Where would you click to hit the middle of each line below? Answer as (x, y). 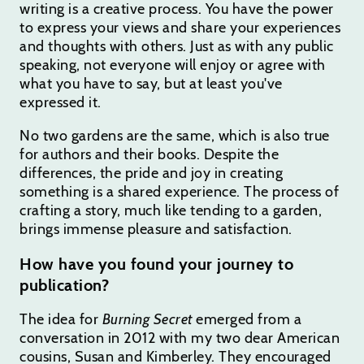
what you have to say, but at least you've (151, 83)
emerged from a (247, 319)
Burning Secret (147, 319)
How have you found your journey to (156, 264)
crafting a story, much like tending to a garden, (171, 210)
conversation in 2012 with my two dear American (180, 338)
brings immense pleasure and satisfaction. (156, 229)
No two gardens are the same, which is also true (175, 135)
